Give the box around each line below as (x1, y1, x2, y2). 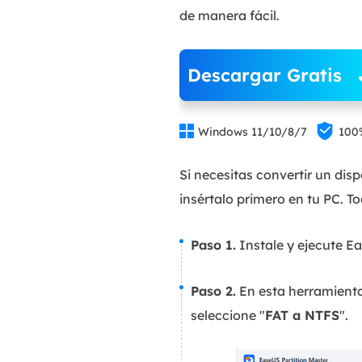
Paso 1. (191, 237, 236, 253)
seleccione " (191, 307, 265, 323)
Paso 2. (191, 283, 236, 299)
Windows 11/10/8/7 (198, 124, 307, 139)
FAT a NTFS (265, 307, 339, 323)
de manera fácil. (179, 7, 280, 23)
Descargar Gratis (187, 64, 342, 86)
